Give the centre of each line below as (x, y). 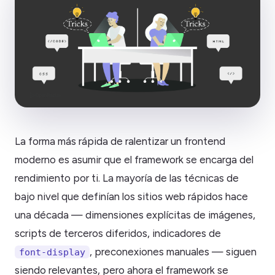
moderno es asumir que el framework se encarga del (134, 159)
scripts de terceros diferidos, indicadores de (118, 233)
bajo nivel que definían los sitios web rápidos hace (131, 196)
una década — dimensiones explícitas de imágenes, (135, 215)
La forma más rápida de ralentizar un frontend (120, 141)
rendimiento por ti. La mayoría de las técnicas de (127, 178)
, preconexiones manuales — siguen (173, 251)
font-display (52, 252)
